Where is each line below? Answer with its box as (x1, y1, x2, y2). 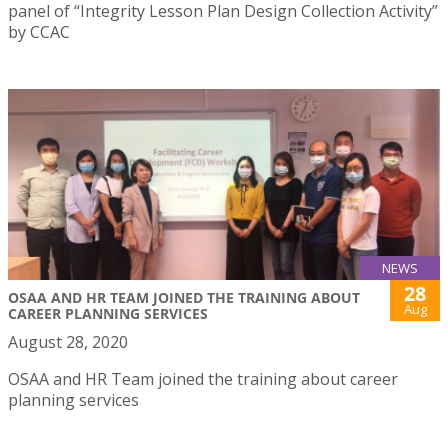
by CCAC (8, 20, 70, 43)
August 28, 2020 (8, 330, 128, 353)
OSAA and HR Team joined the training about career (8, 367, 398, 390)
